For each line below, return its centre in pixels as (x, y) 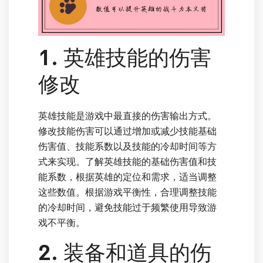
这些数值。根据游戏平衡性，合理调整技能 (127, 193)
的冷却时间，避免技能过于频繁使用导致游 (127, 208)
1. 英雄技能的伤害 (125, 58)
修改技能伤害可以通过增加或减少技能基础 (127, 131)
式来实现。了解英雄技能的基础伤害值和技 (127, 162)
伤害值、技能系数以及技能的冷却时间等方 (127, 147)
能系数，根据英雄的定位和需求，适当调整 (127, 177)
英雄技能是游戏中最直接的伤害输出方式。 (127, 116)
